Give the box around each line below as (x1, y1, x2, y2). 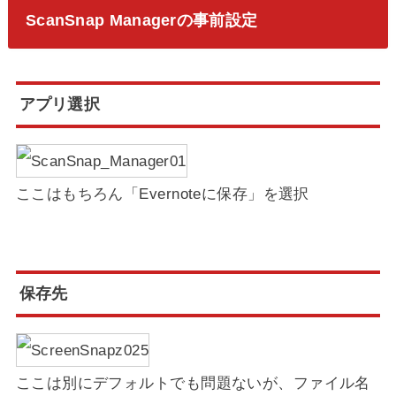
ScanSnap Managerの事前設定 (25, 11, 258, 30)
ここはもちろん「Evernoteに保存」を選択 (15, 184, 309, 202)
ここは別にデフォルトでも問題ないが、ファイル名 (15, 374, 370, 392)
